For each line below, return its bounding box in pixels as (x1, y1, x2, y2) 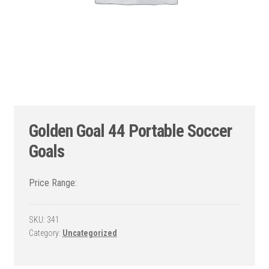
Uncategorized (62, 228, 117, 238)
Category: (28, 228, 62, 238)
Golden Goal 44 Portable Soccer (28, 121, 232, 142)
